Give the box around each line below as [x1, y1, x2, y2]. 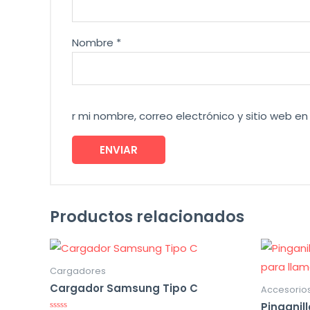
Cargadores [50, 264, 106, 277]
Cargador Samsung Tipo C [50, 280, 198, 295]
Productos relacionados [50, 205, 244, 228]
